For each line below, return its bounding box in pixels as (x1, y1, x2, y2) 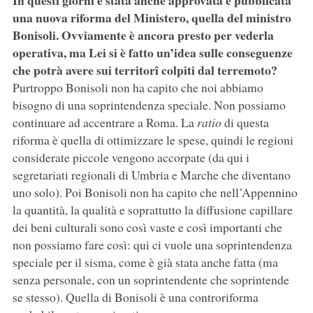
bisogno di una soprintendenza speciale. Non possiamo (12, 96, 286, 114)
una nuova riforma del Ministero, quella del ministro (12, 8, 291, 27)
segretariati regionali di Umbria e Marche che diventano (12, 166, 291, 184)
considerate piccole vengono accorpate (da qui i (12, 149, 249, 166)
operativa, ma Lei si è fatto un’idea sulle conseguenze (12, 43, 293, 62)
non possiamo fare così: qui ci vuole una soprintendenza (12, 236, 292, 254)
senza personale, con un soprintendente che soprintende (12, 271, 289, 289)
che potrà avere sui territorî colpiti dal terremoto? (12, 61, 277, 80)
